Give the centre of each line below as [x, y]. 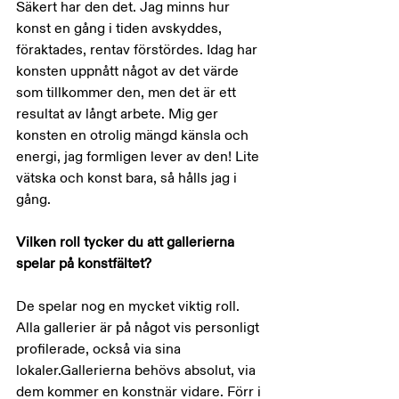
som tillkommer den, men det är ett [128, 93]
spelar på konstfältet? [84, 264]
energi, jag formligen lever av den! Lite [139, 157]
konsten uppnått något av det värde [129, 71]
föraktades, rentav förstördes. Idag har [138, 50]
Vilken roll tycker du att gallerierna [127, 242]
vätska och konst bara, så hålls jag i [128, 178]
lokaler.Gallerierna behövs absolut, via [138, 370]
